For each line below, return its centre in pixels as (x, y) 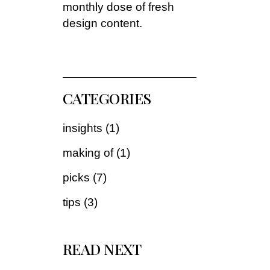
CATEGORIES (107, 98)
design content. (102, 23)
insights (82, 128)
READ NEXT (102, 249)
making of (88, 153)
